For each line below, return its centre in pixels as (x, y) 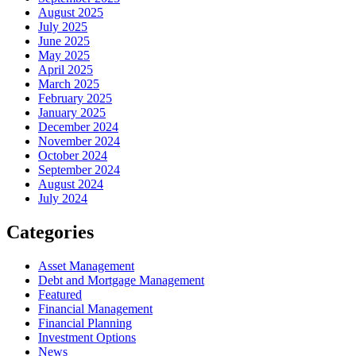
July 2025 (63, 26)
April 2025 (66, 69)
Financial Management (95, 308)
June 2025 (64, 41)
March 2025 (69, 83)
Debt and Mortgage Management (121, 280)
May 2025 (64, 55)
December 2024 (78, 126)
